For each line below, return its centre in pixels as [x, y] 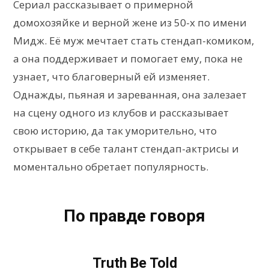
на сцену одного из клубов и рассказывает [121, 113]
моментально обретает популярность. [111, 167]
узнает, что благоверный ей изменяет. [111, 77]
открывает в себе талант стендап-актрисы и [126, 149]
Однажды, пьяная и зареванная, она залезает [130, 95]
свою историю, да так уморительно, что [115, 131]
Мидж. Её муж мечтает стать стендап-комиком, [134, 41]
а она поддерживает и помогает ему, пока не [128, 59]
